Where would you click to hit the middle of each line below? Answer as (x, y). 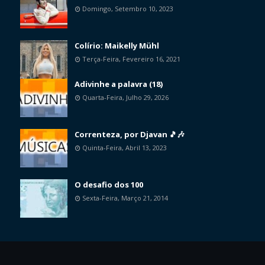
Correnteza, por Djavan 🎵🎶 (130, 135)
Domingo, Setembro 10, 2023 (128, 9)
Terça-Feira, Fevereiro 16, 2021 (131, 59)
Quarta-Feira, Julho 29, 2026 (125, 98)
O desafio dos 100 (109, 185)
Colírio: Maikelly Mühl (117, 46)
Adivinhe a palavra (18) (119, 84)
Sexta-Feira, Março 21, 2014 (125, 198)
